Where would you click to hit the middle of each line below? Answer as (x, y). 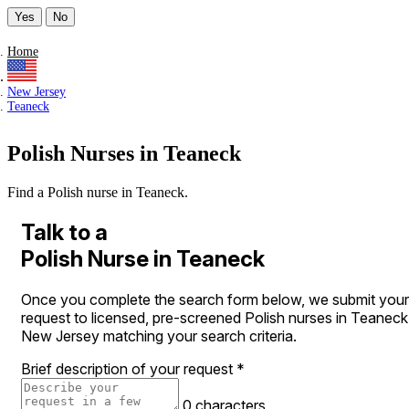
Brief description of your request (129, 369)
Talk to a (64, 233)
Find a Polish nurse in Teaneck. (98, 193)
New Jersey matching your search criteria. (159, 336)
